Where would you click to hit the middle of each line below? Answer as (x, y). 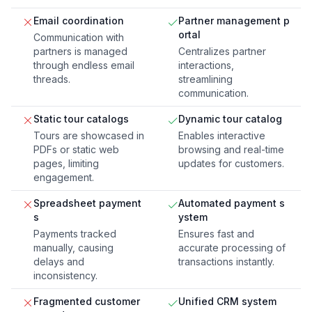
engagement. (64, 178)
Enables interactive (222, 136)
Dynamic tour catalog (230, 119)
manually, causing (73, 248)
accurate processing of (232, 248)
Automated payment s (232, 203)
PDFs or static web (76, 150)
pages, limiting (66, 164)
